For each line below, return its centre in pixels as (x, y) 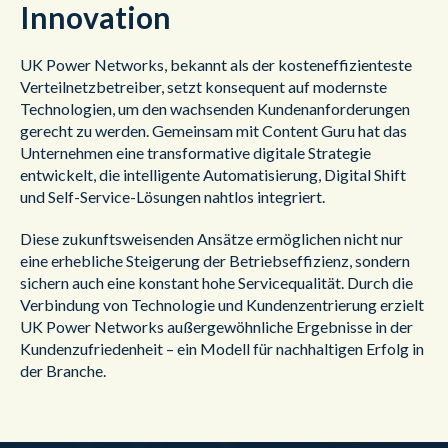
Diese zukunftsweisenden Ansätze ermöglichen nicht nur (211, 238)
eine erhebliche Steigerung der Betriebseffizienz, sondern (215, 260)
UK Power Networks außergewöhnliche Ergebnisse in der (216, 326)
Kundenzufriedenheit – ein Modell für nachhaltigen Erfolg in (222, 348)
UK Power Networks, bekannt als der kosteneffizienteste (216, 64)
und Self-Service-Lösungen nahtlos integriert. (172, 196)
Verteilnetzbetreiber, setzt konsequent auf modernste (203, 86)
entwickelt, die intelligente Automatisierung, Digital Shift (213, 174)
